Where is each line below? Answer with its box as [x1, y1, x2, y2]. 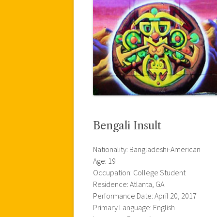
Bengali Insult [93, 119, 161, 132]
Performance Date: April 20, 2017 [93, 190, 197, 201]
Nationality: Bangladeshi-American [93, 144, 201, 155]
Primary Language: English [93, 202, 175, 213]
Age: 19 [93, 155, 116, 167]
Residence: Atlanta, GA [93, 179, 164, 190]
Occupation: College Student [93, 167, 186, 178]
